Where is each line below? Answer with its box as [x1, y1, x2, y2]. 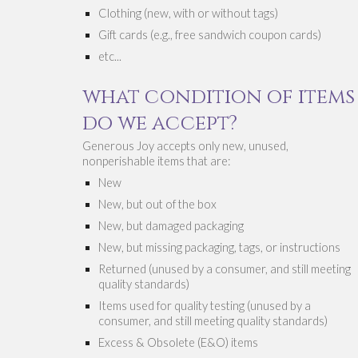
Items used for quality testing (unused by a [97, 299, 311, 313]
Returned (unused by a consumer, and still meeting [97, 262, 351, 276]
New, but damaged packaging [97, 219, 244, 233]
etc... [97, 50, 121, 64]
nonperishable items [82, 154, 185, 169]
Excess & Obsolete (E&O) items [97, 336, 258, 350]
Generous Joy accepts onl [82, 139, 214, 153]
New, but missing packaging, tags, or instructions [97, 241, 340, 255]
